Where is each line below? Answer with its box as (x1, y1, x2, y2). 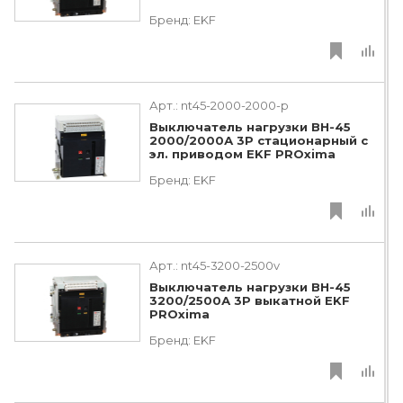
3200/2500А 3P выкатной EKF (149, 293, 350, 309)
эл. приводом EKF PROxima (149, 147, 336, 162)
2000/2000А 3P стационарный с (149, 133, 368, 148)
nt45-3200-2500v (181, 258, 280, 273)
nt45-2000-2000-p (181, 98, 289, 112)
